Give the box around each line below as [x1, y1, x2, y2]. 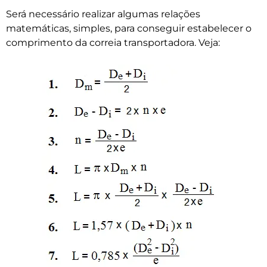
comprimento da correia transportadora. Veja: [6, 37, 220, 49]
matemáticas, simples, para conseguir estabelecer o [6, 23, 252, 35]
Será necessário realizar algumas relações [6, 8, 200, 20]
